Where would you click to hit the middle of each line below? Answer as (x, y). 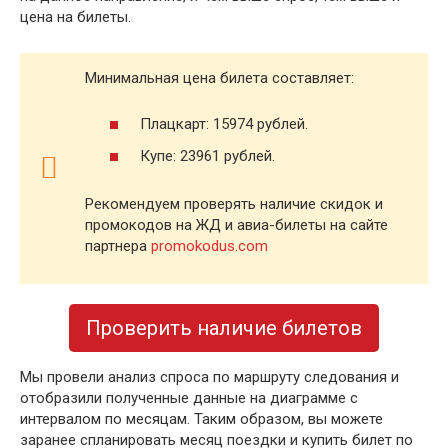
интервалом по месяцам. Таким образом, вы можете (201, 418)
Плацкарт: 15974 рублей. (224, 124)
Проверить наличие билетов (224, 327)
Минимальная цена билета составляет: (219, 77)
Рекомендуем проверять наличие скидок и (234, 203)
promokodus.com (209, 245)
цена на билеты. (75, 16)
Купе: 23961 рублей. (207, 155)
